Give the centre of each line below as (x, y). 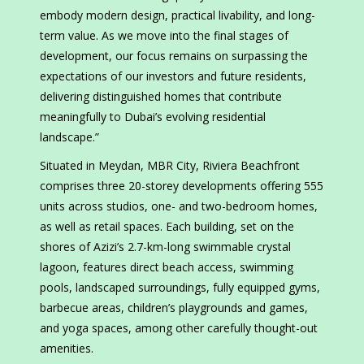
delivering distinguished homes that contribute (161, 97)
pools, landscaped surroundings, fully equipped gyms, (180, 288)
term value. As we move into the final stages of (164, 36)
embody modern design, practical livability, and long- (178, 15)
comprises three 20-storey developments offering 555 (182, 186)
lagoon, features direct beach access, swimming (167, 267)
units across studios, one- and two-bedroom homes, (179, 206)
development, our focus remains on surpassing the (174, 56)
